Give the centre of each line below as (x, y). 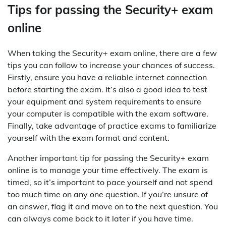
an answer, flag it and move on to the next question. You (113, 206)
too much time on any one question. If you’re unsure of (108, 194)
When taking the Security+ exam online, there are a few (112, 53)
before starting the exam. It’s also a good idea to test (107, 89)
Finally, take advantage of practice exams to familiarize (112, 125)
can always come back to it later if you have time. (100, 218)
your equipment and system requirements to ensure (104, 101)
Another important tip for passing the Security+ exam (108, 158)
